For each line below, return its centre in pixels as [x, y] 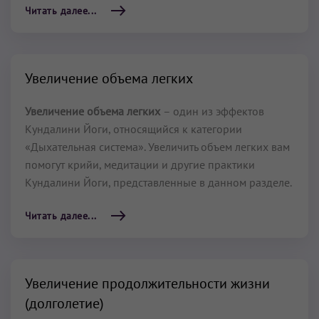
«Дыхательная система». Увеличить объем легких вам [157, 147]
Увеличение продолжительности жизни [147, 283]
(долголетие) [64, 303]
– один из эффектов [214, 111]
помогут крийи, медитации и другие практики [140, 164]
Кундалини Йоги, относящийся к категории [134, 129]
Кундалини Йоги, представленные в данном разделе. [158, 182]
